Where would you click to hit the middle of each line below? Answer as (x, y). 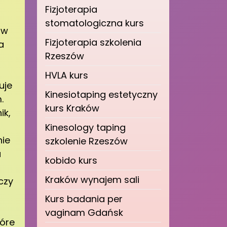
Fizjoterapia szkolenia (93, 42)
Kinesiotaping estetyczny (101, 94)
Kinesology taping (85, 127)
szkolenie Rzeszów (86, 141)
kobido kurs (71, 160)
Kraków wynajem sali (92, 180)
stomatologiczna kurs (94, 23)
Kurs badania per (84, 199)
